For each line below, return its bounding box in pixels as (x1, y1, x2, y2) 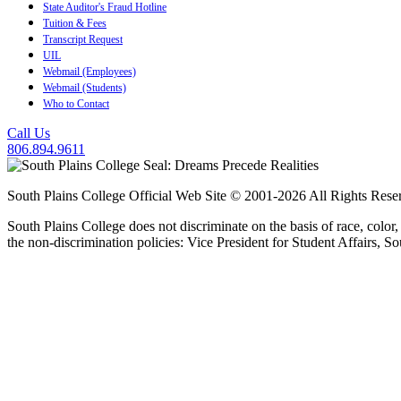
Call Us (7, 125, 50, 141)
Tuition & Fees (43, 17, 107, 30)
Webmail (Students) (43, 81, 126, 95)
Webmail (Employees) (43, 65, 136, 79)
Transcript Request (43, 33, 123, 47)
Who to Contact (43, 98, 109, 111)
